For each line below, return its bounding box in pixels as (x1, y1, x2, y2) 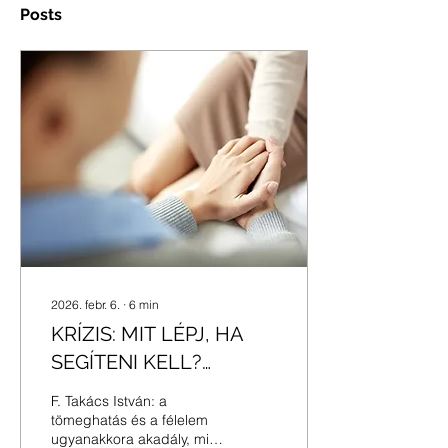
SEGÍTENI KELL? (51, 350, 202, 374)
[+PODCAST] (51, 378, 162, 402)
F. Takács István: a (51, 392, 167, 410)
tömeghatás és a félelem (51, 411, 208, 429)
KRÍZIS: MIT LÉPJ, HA (51, 322, 244, 346)
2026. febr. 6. (51, 297, 120, 312)
